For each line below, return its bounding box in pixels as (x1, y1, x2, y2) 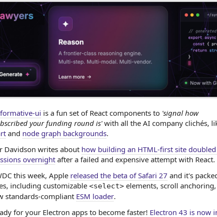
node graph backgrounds (22, 128, 107, 138)
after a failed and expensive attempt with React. (55, 155, 215, 164)
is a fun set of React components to (41, 108, 162, 118)
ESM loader (76, 191, 114, 201)
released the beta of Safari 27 (70, 170, 168, 180)
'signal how (162, 108, 199, 118)
